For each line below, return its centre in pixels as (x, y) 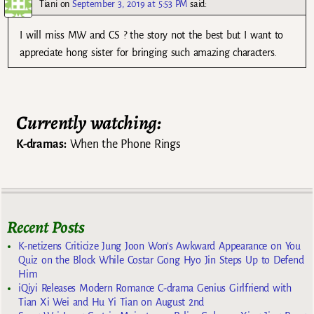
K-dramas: (41, 144)
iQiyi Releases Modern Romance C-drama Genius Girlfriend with (155, 288)
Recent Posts (46, 227)
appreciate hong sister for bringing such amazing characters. (148, 53)
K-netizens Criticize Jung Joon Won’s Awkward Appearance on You (159, 246)
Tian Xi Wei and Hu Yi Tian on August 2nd (111, 302)
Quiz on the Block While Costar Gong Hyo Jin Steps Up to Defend (161, 260)
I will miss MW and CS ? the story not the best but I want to (152, 35)
